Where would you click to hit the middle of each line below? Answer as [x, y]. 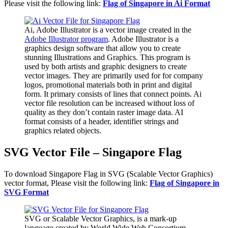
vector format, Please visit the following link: [77, 183]
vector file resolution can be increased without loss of [109, 103]
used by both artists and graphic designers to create [106, 67]
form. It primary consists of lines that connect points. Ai [113, 94]
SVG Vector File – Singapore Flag [93, 152]
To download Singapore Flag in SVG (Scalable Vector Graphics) [108, 174]
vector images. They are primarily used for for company [114, 76]
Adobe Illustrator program [66, 39]
